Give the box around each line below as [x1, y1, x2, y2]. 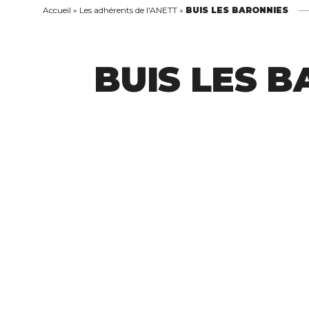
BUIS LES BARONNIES [186, 5, 288, 15]
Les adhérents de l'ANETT [79, 5, 177, 15]
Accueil [43, 5, 71, 15]
